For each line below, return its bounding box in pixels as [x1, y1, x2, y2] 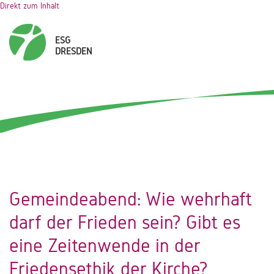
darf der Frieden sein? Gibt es [9, 212, 240, 234]
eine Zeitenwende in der [9, 235, 201, 257]
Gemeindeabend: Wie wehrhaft [9, 188, 252, 210]
